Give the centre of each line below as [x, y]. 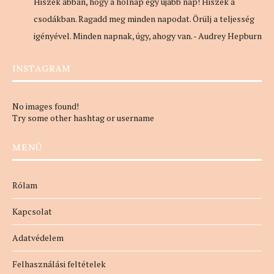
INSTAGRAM [42, 69]
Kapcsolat [32, 212]
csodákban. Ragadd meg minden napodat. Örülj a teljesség [144, 19]
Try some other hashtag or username [83, 118]
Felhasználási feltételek [59, 264]
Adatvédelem [38, 238]
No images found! [46, 106]
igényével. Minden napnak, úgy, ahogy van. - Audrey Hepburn [148, 36]
